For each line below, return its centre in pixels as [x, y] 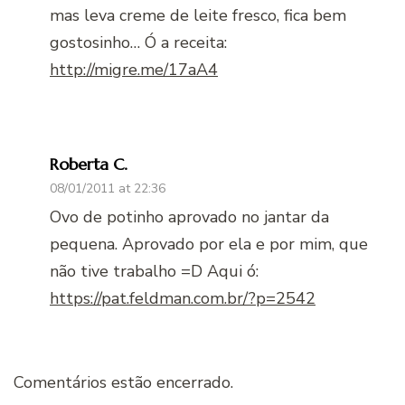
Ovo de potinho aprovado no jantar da [189, 217]
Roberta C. [89, 164]
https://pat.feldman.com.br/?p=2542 [183, 298]
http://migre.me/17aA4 [134, 69]
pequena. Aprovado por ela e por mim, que [209, 244]
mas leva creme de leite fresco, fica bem [198, 15]
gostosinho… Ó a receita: [138, 42]
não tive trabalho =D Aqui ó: [154, 271]
